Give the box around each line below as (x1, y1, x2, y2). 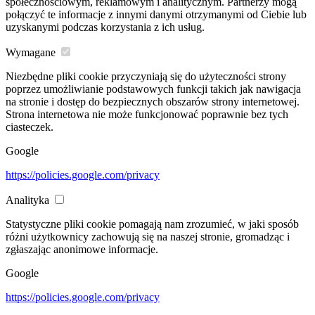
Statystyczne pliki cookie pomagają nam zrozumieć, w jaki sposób (6, 218, 299, 231)
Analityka (6, 194, 49, 207)
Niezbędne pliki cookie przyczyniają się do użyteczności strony (6, 70, 286, 83)
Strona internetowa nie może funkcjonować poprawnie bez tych (6, 108, 288, 121)
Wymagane (6, 46, 56, 59)
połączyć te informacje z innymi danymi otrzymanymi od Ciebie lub (6, 8, 307, 21)
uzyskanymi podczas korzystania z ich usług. (6, 21, 205, 34)
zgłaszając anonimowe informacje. (6, 243, 158, 256)
